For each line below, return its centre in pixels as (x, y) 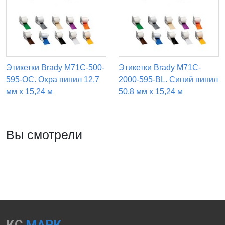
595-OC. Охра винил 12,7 (53, 80)
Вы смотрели (44, 135)
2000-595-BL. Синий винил (168, 80)
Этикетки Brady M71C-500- (55, 68)
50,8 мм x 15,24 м (151, 92)
